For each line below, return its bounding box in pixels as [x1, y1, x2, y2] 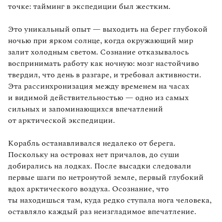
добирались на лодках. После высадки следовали [8, 160, 191, 172]
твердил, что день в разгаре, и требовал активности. [8, 68, 201, 81]
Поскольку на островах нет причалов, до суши [8, 148, 179, 161]
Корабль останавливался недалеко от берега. [8, 137, 175, 149]
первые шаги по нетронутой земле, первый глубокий [8, 171, 204, 183]
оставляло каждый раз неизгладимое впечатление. [8, 205, 196, 218]
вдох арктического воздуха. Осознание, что [8, 182, 169, 195]
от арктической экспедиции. [8, 114, 115, 126]
